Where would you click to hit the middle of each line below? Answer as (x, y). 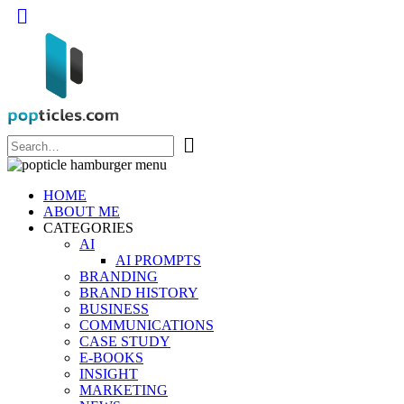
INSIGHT (109, 374)
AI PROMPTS (158, 260)
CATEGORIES (88, 228)
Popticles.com (71, 165)
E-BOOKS (111, 358)
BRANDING (119, 276)
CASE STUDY (125, 341)
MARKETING (124, 390)
